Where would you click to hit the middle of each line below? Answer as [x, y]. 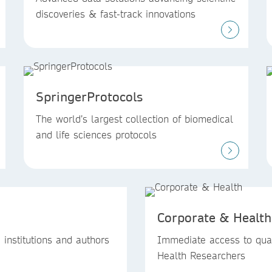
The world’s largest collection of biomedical [134, 119]
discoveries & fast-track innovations [116, 14]
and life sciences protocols [96, 134]
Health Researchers [203, 255]
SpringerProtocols [89, 97]
